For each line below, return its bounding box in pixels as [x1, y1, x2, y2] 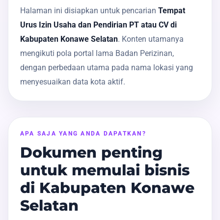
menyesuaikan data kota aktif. [20, 77, 125, 86]
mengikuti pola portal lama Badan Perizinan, [20, 48, 174, 58]
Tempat [158, 5, 185, 15]
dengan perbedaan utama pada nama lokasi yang [20, 62, 193, 72]
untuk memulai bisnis [20, 161, 190, 179]
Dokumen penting [20, 143, 163, 162]
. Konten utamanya [118, 34, 184, 44]
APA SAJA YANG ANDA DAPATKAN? [20, 129, 146, 137]
